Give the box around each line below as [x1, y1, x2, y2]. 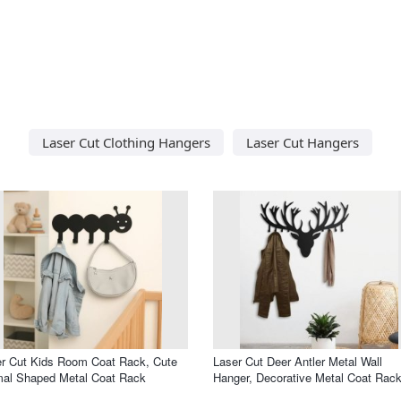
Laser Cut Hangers [246, 132, 359, 151]
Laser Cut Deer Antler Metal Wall [213, 352, 382, 370]
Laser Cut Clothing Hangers [42, 132, 210, 151]
